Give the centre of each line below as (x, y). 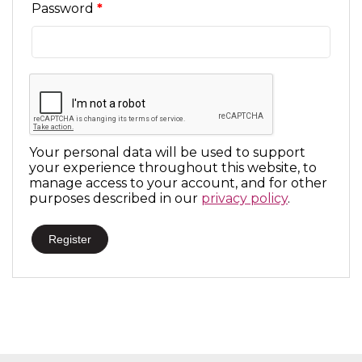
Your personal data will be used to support (167, 153)
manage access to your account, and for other (178, 183)
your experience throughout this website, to (173, 168)
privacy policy (244, 199)
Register (70, 240)
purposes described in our (115, 199)
